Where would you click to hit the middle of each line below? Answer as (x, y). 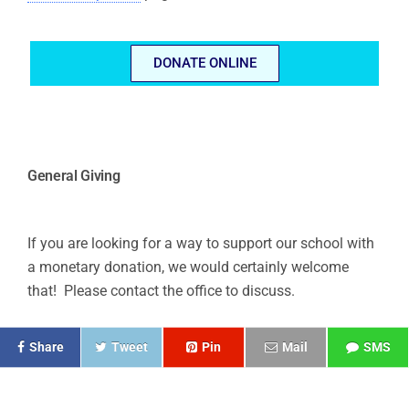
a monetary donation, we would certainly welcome (188, 267)
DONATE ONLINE (204, 63)
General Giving (74, 176)
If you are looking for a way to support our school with (201, 244)
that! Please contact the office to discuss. (161, 291)
